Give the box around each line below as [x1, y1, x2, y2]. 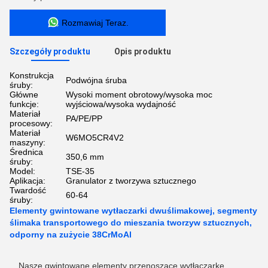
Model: [10, 166, 35, 176]
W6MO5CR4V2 [66, 133, 124, 142]
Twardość [10, 185, 46, 195]
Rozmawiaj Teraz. [61, 18, 129, 28]
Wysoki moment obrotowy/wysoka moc [66, 90, 212, 99]
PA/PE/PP [66, 114, 102, 123]
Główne [10, 90, 38, 99]
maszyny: [10, 138, 45, 147]
